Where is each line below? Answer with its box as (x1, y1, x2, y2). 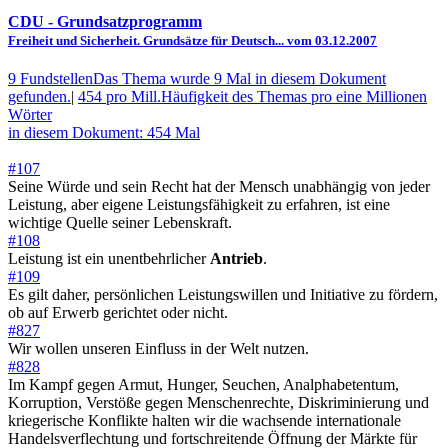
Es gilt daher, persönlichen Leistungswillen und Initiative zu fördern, (8, 286, 438, 304)
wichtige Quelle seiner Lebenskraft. (8, 214, 232, 232)
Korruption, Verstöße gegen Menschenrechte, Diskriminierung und (8, 394, 429, 412)
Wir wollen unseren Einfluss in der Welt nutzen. (8, 340, 309, 358)
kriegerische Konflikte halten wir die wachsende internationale (8, 412, 401, 430)
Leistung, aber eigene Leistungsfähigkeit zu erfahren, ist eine (8, 196, 390, 214)
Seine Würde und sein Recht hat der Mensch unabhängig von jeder (8, 178, 430, 196)
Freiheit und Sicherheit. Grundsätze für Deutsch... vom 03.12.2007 (8, 32, 377, 48)
